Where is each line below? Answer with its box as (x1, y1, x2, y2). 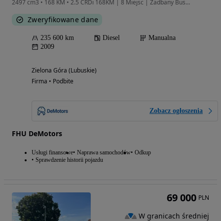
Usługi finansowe (32, 149, 73, 156)
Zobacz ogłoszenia (149, 107, 203, 115)
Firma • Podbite (32, 77, 74, 86)
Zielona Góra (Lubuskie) (32, 66, 97, 75)
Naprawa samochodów (77, 149, 131, 156)
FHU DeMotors (12, 129, 62, 139)
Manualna (148, 34, 176, 42)
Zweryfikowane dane (28, 15, 99, 25)
